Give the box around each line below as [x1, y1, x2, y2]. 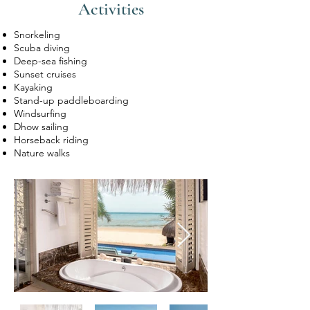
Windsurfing [14, 107, 66, 120]
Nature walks [14, 147, 70, 159]
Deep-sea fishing [14, 55, 87, 67]
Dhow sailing [14, 120, 69, 133]
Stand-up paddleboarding [14, 94, 129, 107]
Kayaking [14, 81, 53, 93]
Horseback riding [14, 134, 89, 146]
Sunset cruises [14, 68, 76, 80]
